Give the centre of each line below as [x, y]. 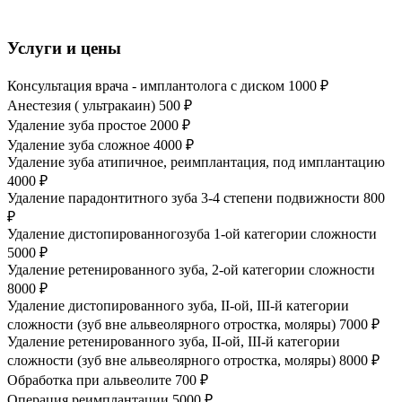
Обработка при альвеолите [89, 380]
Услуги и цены [64, 48]
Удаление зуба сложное [79, 144]
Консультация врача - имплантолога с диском [146, 85]
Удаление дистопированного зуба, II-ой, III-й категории [178, 305]
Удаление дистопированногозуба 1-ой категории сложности [192, 233]
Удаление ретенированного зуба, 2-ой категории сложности [191, 269]
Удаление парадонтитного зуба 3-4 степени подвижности [184, 197]
